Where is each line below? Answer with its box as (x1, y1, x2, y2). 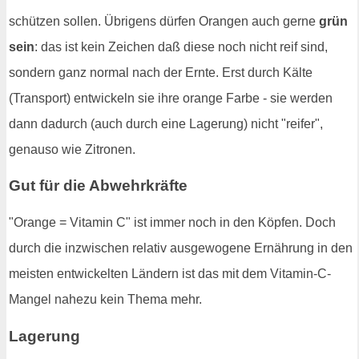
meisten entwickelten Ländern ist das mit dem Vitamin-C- (9, 267, 331, 281)
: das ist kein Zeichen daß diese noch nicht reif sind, (34, 39, 328, 54)
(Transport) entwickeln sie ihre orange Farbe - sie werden (9, 91, 333, 105)
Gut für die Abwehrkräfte (9, 177, 188, 195)
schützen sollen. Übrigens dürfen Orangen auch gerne (9, 14, 319, 28)
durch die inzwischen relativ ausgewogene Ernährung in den (9, 241, 353, 256)
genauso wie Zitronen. (9, 142, 135, 156)
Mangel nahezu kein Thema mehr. (9, 292, 202, 307)
